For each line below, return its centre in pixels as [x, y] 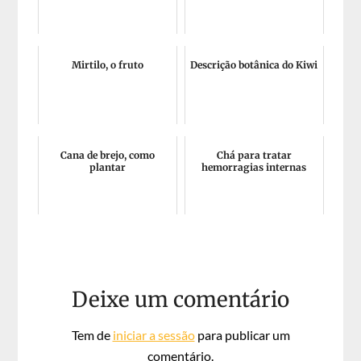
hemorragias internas [254, 167]
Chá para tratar [254, 155]
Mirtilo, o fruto [108, 65]
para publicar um [242, 335]
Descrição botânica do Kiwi [254, 65]
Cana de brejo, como [108, 155]
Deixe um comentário [180, 299]
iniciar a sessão [154, 335]
